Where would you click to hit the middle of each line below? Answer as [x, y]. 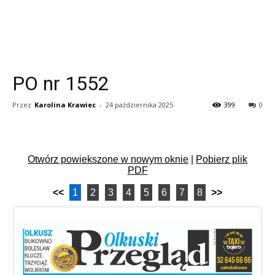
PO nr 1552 [61, 83]
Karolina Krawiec [65, 105]
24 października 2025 [139, 105]
